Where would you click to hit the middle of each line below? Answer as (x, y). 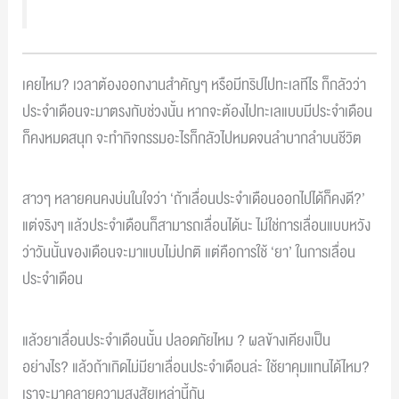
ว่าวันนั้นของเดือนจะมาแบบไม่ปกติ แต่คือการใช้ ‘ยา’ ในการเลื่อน (189, 253)
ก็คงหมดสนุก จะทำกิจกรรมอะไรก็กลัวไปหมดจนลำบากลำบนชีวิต (192, 138)
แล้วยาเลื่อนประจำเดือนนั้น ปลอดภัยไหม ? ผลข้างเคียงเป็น (177, 340)
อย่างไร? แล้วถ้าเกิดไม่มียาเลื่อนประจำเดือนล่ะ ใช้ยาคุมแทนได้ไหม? (196, 367)
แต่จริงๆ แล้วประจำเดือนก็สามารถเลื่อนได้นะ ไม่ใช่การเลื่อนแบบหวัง (197, 226)
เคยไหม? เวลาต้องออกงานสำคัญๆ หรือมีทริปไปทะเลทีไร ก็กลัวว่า (195, 85)
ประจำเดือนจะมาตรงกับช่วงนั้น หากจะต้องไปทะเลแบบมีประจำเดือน (198, 111)
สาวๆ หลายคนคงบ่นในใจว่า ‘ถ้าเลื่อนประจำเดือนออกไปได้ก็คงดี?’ (194, 199)
